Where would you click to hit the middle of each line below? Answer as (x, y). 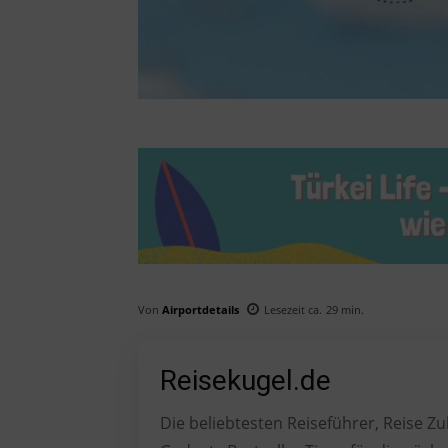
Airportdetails (200, 309)
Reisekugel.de (245, 381)
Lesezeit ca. (293, 310)
